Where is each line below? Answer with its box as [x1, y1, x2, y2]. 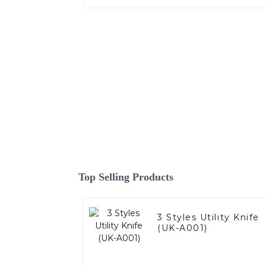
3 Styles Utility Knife [157, 212, 259, 223]
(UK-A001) [157, 223, 208, 234]
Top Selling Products [78, 171, 173, 183]
